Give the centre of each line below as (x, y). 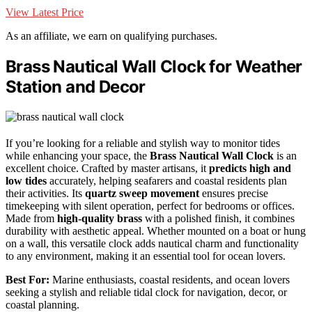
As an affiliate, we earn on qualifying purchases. (111, 36)
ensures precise (234, 193)
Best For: (28, 279)
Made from (31, 218)
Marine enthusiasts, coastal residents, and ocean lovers (170, 279)
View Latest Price (45, 12)
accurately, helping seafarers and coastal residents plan (167, 180)
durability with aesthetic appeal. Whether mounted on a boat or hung (156, 231)
